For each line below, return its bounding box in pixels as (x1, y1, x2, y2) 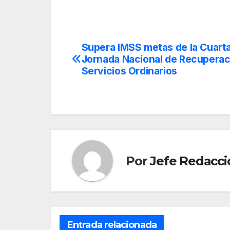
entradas (71, 84, 140, 104)
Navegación (71, 42, 164, 62)
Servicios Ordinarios (81, 65, 177, 78)
